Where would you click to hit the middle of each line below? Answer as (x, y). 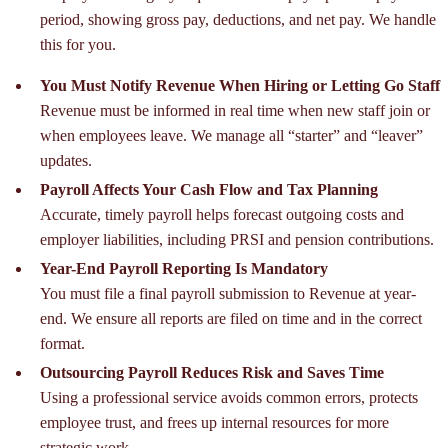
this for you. (78, 45)
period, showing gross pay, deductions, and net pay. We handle (238, 20)
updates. (66, 161)
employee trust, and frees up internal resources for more (214, 423)
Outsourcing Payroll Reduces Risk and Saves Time (212, 373)
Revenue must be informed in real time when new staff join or (235, 111)
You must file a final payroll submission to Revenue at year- (228, 294)
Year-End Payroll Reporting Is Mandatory (184, 269)
